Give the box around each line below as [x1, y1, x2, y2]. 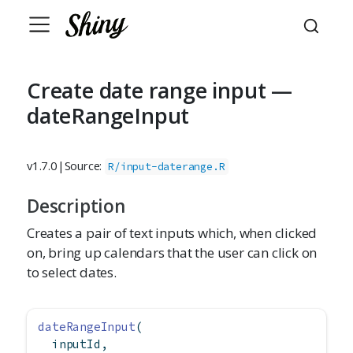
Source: [64, 158, 106, 173]
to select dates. [27, 263, 117, 281]
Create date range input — [27, 76, 292, 105]
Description [27, 193, 125, 218]
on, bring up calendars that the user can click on [27, 243, 318, 262]
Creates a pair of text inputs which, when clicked [27, 224, 318, 242]
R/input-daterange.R [108, 160, 225, 173]
